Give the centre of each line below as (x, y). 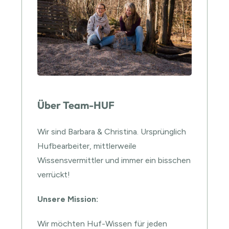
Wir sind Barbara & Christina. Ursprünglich (112, 132)
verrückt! (54, 175)
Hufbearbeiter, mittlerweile (87, 146)
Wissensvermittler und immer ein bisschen (114, 161)
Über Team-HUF (76, 105)
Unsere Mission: (68, 199)
